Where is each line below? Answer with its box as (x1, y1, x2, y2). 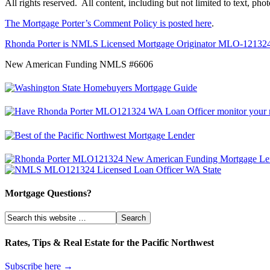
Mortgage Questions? (5, 188, 92, 199)
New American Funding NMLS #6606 (5, 58, 153, 69)
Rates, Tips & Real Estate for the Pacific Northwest (5, 237, 214, 248)
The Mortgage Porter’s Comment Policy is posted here (5, 17, 212, 28)
